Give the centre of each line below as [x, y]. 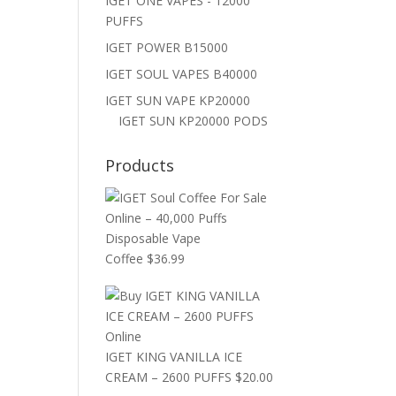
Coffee [125, 259]
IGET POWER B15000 [167, 47]
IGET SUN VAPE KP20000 [178, 100]
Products [140, 165]
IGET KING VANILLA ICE [174, 357]
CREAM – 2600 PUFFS [169, 377]
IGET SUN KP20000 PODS [194, 121]
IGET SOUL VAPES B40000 [182, 74]
